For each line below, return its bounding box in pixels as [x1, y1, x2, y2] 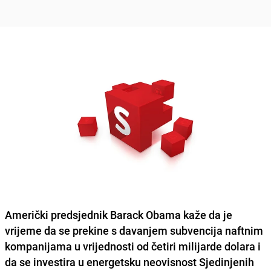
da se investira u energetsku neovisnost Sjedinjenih [5, 254, 254, 269]
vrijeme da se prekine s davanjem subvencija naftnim [5, 223, 263, 238]
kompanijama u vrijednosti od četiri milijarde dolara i [5, 238, 261, 253]
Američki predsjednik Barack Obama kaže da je [5, 207, 232, 222]
